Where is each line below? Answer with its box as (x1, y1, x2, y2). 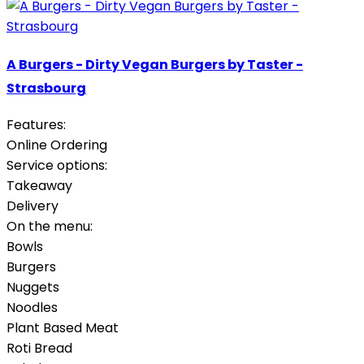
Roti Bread (6, 338, 72, 357)
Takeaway (6, 175, 72, 195)
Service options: (6, 155, 107, 175)
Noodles (6, 297, 58, 317)
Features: (6, 115, 66, 134)
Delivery (6, 196, 58, 215)
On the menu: (6, 216, 93, 236)
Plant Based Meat (6, 318, 119, 337)
